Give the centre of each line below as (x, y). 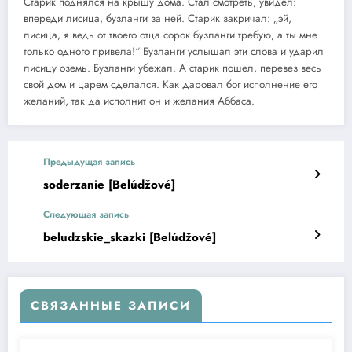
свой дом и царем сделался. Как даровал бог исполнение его (170, 84)
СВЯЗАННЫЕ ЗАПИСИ (111, 305)
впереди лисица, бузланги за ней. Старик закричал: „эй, (158, 18)
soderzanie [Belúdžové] (109, 184)
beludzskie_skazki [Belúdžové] (130, 237)
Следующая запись (86, 214)
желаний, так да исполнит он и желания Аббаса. (139, 101)
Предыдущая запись (89, 161)
